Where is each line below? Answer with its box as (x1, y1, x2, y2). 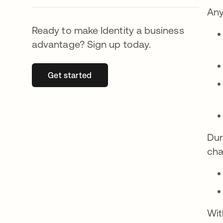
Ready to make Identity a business (32, 24, 184, 36)
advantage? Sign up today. (32, 38, 151, 50)
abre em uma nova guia (69, 71, 158, 80)
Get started (48, 71, 92, 80)
